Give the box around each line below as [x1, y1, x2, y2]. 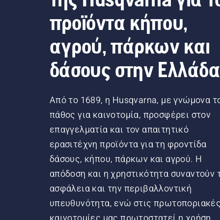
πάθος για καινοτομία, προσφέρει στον [49, 109, 211, 120]
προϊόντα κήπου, [49, 9, 188, 34]
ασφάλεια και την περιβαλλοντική [49, 183, 192, 193]
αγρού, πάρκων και [49, 33, 210, 58]
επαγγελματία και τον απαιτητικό [49, 124, 189, 135]
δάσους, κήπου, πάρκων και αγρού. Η [49, 153, 202, 164]
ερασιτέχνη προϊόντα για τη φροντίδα [49, 138, 207, 149]
